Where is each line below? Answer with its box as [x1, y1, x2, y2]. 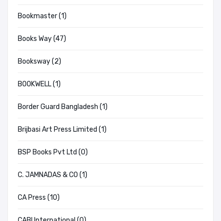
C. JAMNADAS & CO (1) [18, 171, 87, 180]
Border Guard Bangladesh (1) [18, 103, 108, 111]
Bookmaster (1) [18, 12, 67, 21]
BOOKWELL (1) [18, 80, 61, 89]
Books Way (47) [18, 35, 66, 43]
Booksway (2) [18, 57, 61, 66]
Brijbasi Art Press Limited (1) [18, 125, 107, 134]
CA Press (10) [18, 193, 60, 202]
